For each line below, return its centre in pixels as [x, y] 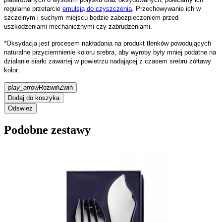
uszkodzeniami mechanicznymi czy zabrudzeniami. [78, 26]
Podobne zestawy [47, 130]
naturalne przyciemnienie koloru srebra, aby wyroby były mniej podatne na [110, 52]
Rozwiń [49, 87]
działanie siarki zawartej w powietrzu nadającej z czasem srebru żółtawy [108, 61]
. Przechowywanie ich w [166, 8]
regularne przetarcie [33, 8]
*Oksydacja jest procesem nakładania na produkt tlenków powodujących [108, 43]
